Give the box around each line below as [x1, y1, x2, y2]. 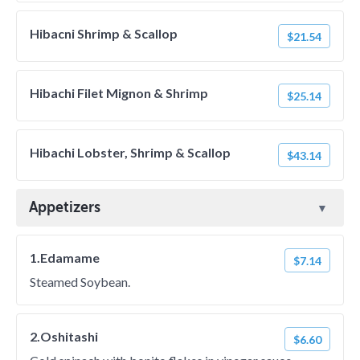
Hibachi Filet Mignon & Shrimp [30, 85, 208, 100]
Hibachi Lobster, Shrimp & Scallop [30, 145, 231, 160]
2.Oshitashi [30, 329, 98, 344]
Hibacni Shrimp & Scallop [30, 26, 178, 41]
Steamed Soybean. [30, 274, 130, 289]
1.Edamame [30, 250, 100, 265]
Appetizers [29, 199, 100, 215]
